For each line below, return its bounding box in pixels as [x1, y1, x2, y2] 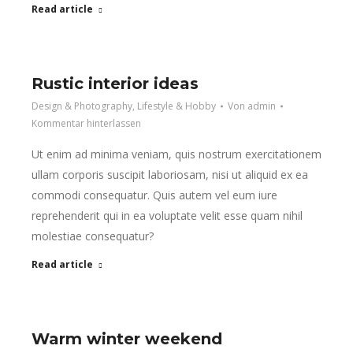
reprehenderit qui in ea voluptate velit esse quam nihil [32, 208, 303, 223]
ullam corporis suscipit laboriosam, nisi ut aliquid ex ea [32, 167, 308, 182]
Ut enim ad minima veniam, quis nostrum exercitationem [32, 147, 321, 162]
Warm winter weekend [32, 329, 222, 348]
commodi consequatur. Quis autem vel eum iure [32, 188, 277, 203]
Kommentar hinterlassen [32, 117, 141, 130]
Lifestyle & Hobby [137, 99, 216, 113]
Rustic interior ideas [32, 74, 199, 93]
